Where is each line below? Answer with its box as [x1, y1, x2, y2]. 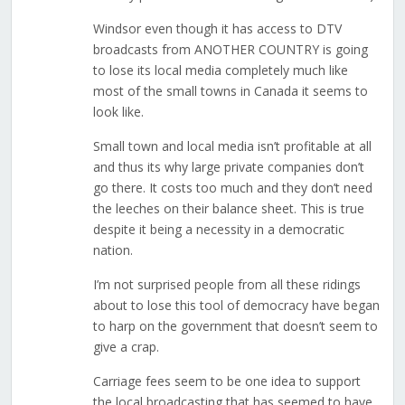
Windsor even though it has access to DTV [92, 20, 342, 38]
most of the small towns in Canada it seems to [92, 82, 368, 100]
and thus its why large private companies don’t [92, 158, 364, 176]
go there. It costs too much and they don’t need [92, 179, 372, 197]
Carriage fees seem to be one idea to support [92, 372, 361, 391]
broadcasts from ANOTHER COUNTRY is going [92, 41, 368, 59]
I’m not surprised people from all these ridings [92, 276, 361, 294]
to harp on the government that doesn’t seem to [92, 317, 378, 335]
